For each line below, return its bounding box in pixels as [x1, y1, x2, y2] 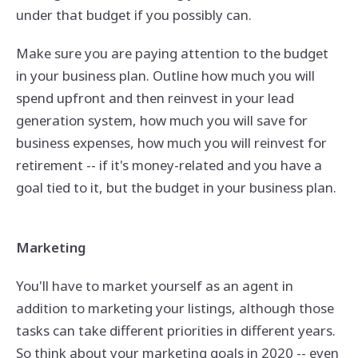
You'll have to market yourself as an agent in [15, 276, 293, 296]
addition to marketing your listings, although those [15, 299, 334, 318]
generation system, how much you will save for [15, 110, 308, 129]
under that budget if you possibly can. [15, 5, 252, 24]
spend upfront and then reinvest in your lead [15, 88, 294, 107]
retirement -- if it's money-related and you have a [15, 155, 322, 174]
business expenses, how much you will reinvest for [15, 133, 327, 152]
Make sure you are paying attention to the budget [15, 43, 328, 62]
